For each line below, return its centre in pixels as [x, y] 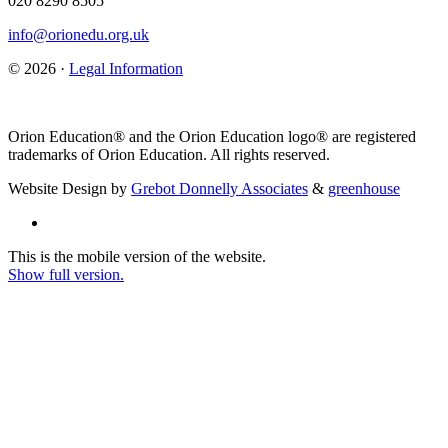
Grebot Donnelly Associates [219, 188]
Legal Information [126, 68]
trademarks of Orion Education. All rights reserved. [169, 154]
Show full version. [66, 274]
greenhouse [364, 188]
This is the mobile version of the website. [137, 256]
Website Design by [69, 188]
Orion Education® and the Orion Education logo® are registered [212, 136]
